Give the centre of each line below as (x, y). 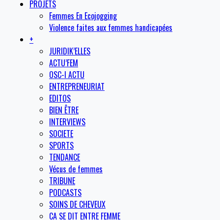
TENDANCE (65, 157)
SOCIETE (61, 134)
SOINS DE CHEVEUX (77, 205)
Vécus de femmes (76, 169)
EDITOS (60, 98)
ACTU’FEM (64, 63)
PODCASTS (65, 193)
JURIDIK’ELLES (70, 51)
